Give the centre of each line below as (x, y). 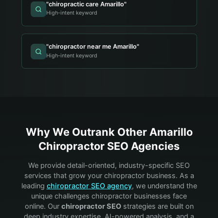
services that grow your (64, 175)
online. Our (43, 206)
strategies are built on (157, 206)
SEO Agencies (142, 146)
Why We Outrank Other (87, 132)
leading (33, 186)
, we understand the (164, 186)
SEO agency (110, 186)
